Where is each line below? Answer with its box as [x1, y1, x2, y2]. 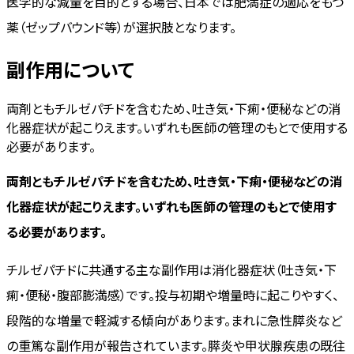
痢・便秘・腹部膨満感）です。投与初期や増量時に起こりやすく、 [6, 284, 339, 304]
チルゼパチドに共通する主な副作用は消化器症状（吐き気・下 [6, 259, 337, 279]
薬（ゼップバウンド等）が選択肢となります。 [6, 17, 236, 36]
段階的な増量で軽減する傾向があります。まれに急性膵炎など [6, 310, 342, 330]
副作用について [6, 55, 134, 83]
